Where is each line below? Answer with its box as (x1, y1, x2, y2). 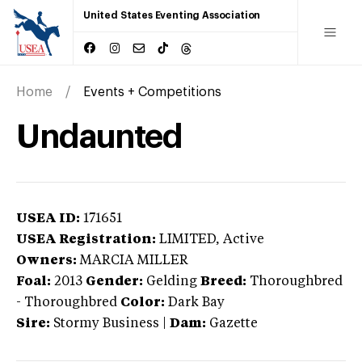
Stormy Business (53, 317, 159, 330)
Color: (120, 296, 165, 309)
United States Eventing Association (83, 11, 261, 20)
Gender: (86, 275, 143, 288)
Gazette (209, 317, 258, 330)
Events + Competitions (83, 85, 221, 99)
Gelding (146, 275, 197, 288)
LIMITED (159, 233, 216, 246)
